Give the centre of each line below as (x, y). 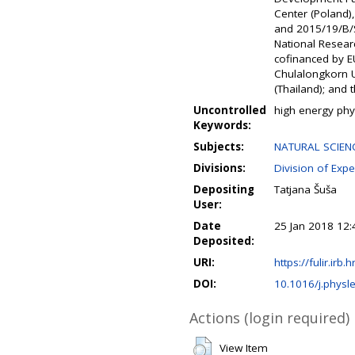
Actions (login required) (269, 318)
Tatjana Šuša (305, 189)
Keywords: (222, 125)
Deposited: (224, 241)
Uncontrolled (230, 110)
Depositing (224, 189)
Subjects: (219, 147)
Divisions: (219, 168)
